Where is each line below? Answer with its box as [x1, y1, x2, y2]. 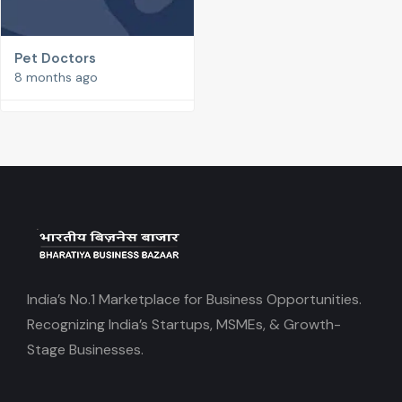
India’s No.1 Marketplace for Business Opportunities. [27, 290, 362, 310]
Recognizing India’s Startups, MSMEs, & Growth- [27, 315, 341, 335]
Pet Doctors [14, 49, 96, 68]
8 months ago [14, 69, 98, 86]
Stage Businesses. [27, 340, 144, 360]
